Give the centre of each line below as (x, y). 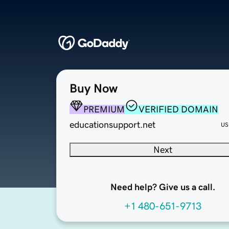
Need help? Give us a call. (163, 187)
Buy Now (94, 89)
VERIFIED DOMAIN (178, 110)
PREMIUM (104, 110)
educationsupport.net (112, 125)
